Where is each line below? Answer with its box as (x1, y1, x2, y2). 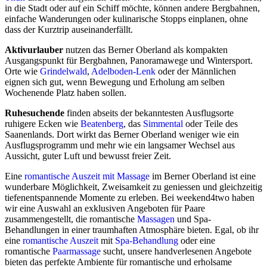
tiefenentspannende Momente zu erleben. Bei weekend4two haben (5, 193, 254, 203)
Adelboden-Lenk (91, 66, 156, 77)
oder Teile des (183, 119, 238, 129)
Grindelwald (40, 66, 87, 77)
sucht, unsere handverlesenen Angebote (101, 246, 252, 257)
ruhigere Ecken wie (5, 119, 80, 129)
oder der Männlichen (156, 66, 236, 77)
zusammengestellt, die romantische (5, 214, 137, 225)
